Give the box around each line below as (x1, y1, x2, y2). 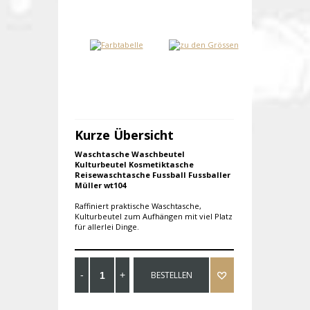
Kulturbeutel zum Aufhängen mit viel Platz (75, 211, 232, 222)
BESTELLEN (150, 269, 192, 282)
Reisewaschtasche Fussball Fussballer (75, 170, 230, 181)
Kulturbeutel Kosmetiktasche (75, 159, 194, 170)
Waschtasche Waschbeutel (75, 149, 185, 160)
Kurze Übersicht (75, 127, 174, 144)
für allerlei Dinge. (75, 221, 139, 232)
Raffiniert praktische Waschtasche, (75, 201, 201, 212)
